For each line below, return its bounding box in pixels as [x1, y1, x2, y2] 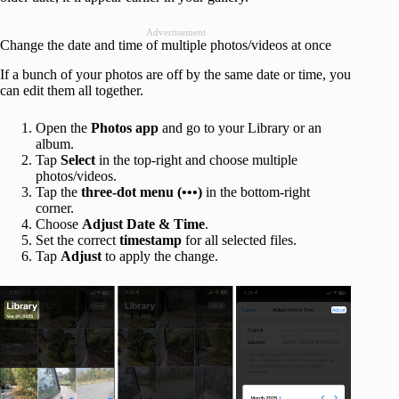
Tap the [36, 183, 81, 199]
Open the [36, 119, 91, 135]
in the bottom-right [202, 183, 310, 199]
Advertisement [145, 26, 206, 37]
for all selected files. [182, 232, 297, 248]
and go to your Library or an [159, 119, 322, 135]
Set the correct [36, 232, 119, 248]
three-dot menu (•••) [81, 183, 202, 199]
